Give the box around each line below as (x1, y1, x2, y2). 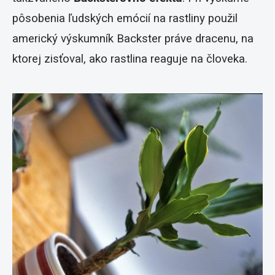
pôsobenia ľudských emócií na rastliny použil (12, 12, 238, 26)
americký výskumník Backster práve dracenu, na (12, 32, 254, 46)
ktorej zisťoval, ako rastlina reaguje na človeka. (12, 52, 247, 66)
